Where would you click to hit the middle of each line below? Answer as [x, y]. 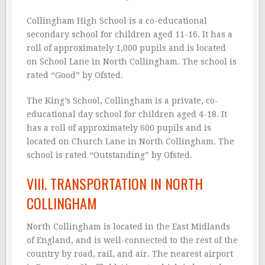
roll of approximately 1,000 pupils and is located [126, 48]
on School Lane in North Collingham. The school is [132, 62]
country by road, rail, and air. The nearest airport [130, 254]
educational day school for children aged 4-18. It [127, 114]
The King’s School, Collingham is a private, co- [122, 101]
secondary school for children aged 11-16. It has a [130, 35]
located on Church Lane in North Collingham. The [130, 142]
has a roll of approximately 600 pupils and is [119, 128]
